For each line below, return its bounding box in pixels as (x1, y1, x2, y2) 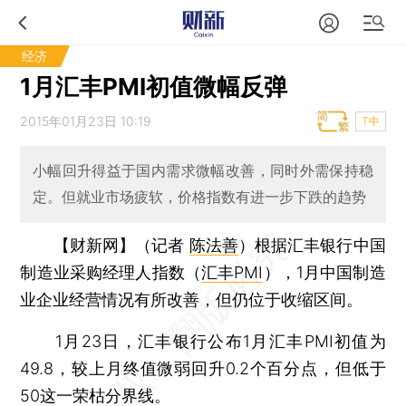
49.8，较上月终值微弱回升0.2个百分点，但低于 (20, 358, 386, 378)
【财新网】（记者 (53, 235, 189, 255)
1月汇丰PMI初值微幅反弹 (20, 72, 288, 101)
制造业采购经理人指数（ (20, 262, 202, 282)
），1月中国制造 (263, 262, 386, 282)
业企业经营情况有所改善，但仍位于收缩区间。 (20, 289, 363, 309)
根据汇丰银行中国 (254, 235, 386, 255)
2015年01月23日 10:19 (20, 113, 152, 129)
